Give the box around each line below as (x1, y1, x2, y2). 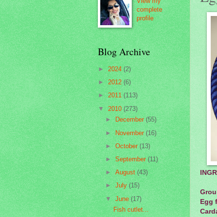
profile (136, 15, 154, 22)
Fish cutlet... (113, 206, 149, 214)
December (115, 116, 146, 124)
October (115, 142, 140, 150)
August (115, 169, 138, 176)
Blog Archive (98, 45, 150, 59)
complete (136, 6, 162, 14)
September (115, 155, 148, 163)
